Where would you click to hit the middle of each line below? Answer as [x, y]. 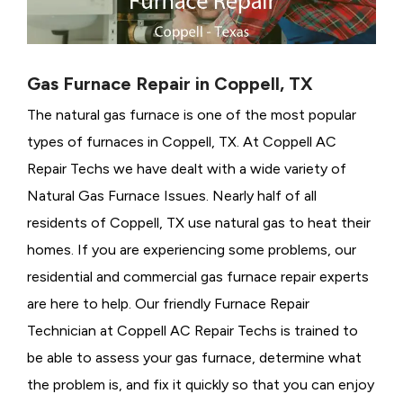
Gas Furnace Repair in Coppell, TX [170, 84]
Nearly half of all [264, 196]
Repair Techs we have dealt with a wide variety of [187, 169]
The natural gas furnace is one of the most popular [192, 115]
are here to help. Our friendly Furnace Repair [168, 304]
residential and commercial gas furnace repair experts [198, 277]
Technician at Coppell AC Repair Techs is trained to [193, 331]
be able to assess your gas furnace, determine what [194, 358]
